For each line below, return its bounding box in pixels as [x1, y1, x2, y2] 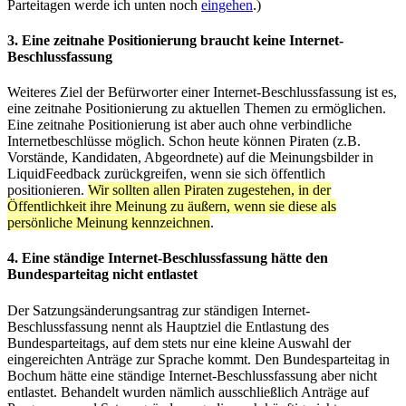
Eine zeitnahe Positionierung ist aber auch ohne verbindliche [7, 117, 352, 133]
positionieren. [7, 182, 88, 198]
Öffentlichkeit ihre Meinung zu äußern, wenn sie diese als [7, 198, 336, 215]
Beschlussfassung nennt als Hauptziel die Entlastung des [7, 318, 329, 334]
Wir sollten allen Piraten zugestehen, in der [88, 182, 331, 198]
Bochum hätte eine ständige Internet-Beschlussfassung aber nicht [7, 367, 377, 383]
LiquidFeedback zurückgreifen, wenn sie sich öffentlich [7, 166, 325, 182]
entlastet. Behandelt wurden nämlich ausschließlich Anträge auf [7, 383, 369, 400]
